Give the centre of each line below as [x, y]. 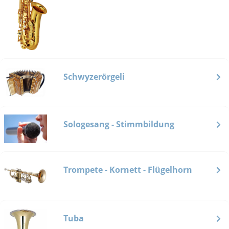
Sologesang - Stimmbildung [119, 124]
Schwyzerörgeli [94, 76]
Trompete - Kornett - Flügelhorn [128, 169]
